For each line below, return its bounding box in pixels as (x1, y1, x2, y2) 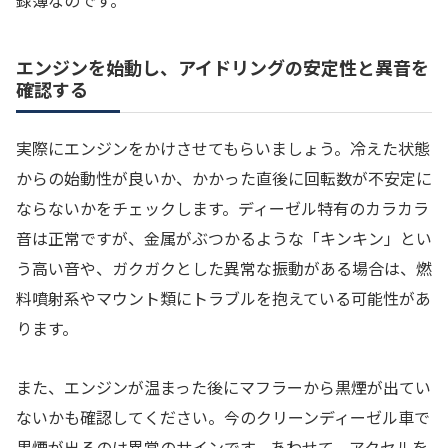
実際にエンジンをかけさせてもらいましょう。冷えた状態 (16, 136, 430, 161)
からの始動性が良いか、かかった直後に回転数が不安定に (16, 166, 432, 191)
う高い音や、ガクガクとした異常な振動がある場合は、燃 (16, 256, 432, 281)
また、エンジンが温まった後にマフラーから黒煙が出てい (16, 374, 431, 399)
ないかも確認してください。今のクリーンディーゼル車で (16, 404, 430, 429)
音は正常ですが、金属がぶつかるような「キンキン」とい (16, 226, 432, 251)
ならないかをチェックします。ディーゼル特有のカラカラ (16, 196, 429, 221)
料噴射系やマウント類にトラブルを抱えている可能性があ (16, 286, 431, 311)
